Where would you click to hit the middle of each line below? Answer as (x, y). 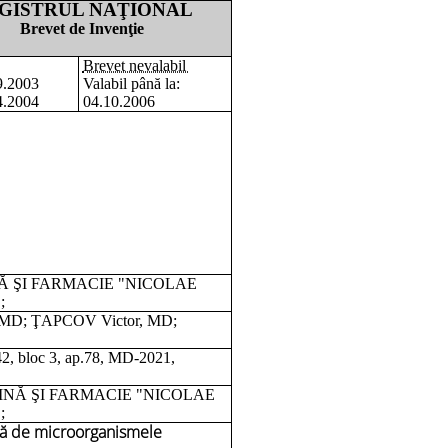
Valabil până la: (131, 83)
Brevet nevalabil (136, 65)
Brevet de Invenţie (81, 28)
